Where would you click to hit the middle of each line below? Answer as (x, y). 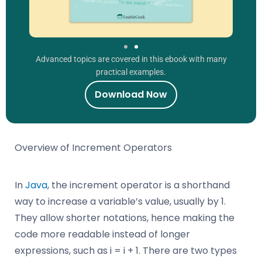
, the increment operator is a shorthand (139, 185)
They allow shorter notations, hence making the (125, 218)
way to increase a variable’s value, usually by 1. (120, 201)
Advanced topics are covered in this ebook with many (131, 59)
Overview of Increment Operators (93, 147)
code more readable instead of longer (102, 234)
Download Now (131, 94)
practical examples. (131, 72)
